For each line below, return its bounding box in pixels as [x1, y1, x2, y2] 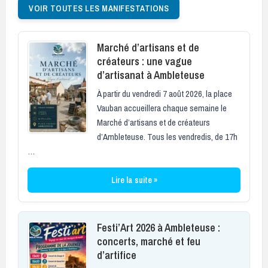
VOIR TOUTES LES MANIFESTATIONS [29, 2, 169, 14]
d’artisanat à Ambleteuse [97, 67, 205, 83]
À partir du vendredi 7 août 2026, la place [97, 87, 232, 100]
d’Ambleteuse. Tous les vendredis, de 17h [97, 130, 237, 143]
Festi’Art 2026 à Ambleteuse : [97, 220, 220, 235]
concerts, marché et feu [97, 233, 200, 249]
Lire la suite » [111, 174, 157, 185]
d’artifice [97, 247, 136, 263]
